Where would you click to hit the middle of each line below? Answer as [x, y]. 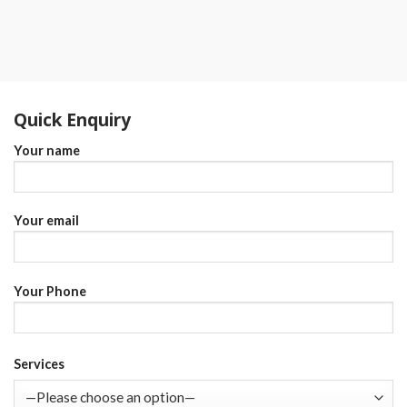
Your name [47, 150]
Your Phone [50, 292]
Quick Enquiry [72, 120]
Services [39, 363]
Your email [46, 221]
